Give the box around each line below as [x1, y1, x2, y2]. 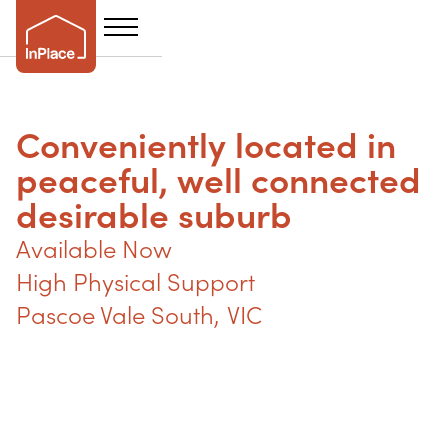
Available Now [16, 234, 172, 265]
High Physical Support [16, 267, 255, 298]
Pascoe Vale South [16, 300, 214, 331]
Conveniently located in [16, 122, 396, 168]
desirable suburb [16, 192, 292, 238]
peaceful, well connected [16, 157, 421, 203]
